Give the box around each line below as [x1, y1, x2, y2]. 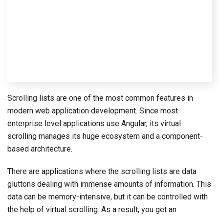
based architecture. [7, 144, 72, 154]
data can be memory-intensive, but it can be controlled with [7, 192, 208, 202]
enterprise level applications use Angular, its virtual [7, 119, 181, 129]
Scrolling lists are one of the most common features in [7, 93, 193, 103]
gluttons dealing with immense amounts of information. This [7, 179, 211, 189]
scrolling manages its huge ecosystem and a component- [7, 131, 203, 141]
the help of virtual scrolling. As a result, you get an [7, 205, 176, 215]
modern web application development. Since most [7, 106, 178, 116]
